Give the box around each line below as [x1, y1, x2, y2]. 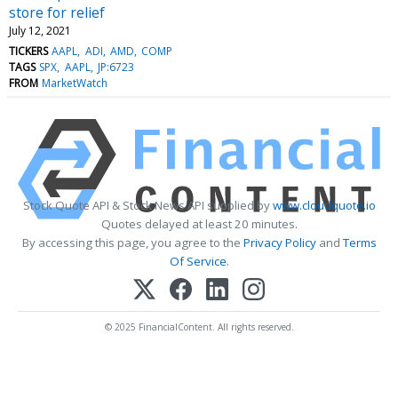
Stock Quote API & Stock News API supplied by [22, 196, 273, 213]
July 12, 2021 [9, 22, 71, 38]
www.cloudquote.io [272, 196, 376, 213]
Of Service [169, 252, 227, 269]
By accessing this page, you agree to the [21, 234, 243, 251]
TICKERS [9, 43, 48, 59]
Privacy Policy [243, 234, 316, 251]
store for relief [9, 2, 105, 22]
